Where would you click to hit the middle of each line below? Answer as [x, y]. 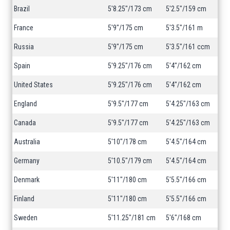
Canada [25, 123]
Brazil [22, 9]
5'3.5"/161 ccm [188, 47]
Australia [27, 142]
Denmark [27, 180]
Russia [24, 47]
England [25, 104]
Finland [24, 199]
